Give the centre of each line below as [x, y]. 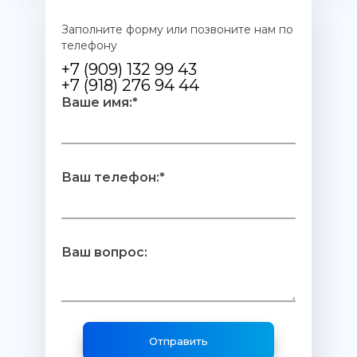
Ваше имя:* [99, 103]
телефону [89, 46]
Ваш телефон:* [113, 178]
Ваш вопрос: [104, 253]
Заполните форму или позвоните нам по [177, 30]
